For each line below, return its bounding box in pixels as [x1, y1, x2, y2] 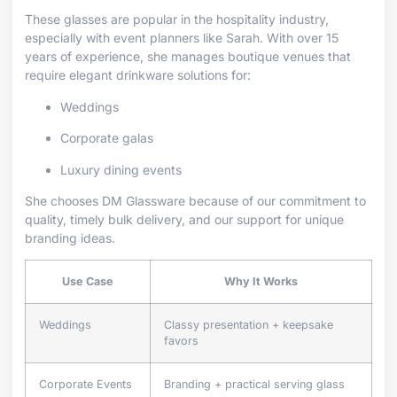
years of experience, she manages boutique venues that [25, 49, 351, 65]
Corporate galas [60, 130, 153, 146]
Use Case [62, 275, 113, 289]
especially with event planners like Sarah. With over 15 [25, 30, 339, 46]
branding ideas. [25, 230, 115, 245]
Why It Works [224, 275, 298, 289]
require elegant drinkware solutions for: [25, 67, 251, 83]
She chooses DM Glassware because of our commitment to [25, 193, 366, 208]
